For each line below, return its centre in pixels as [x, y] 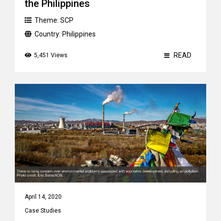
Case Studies [43, 211]
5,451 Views [51, 55]
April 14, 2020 [43, 197]
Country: [48, 34]
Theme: [47, 20]
